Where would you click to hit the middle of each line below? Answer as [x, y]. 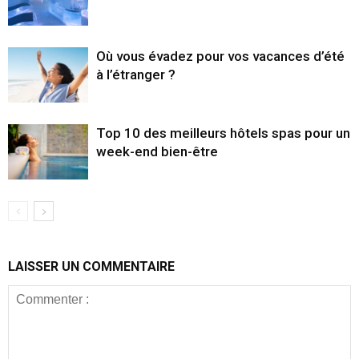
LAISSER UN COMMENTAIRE [91, 266]
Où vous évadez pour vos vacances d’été [220, 56]
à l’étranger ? [136, 74]
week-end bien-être [157, 151]
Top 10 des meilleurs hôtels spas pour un [223, 133]
